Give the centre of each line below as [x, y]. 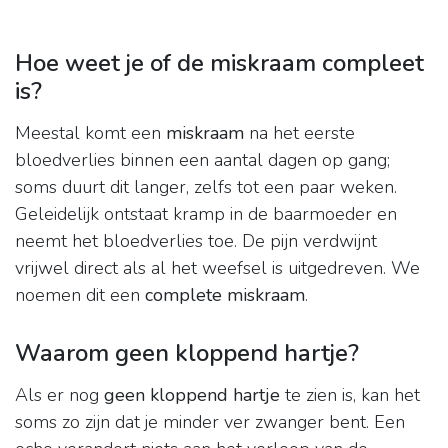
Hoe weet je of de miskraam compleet [219, 63]
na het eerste [299, 133]
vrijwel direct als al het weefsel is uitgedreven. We [217, 268]
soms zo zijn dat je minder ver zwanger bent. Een [210, 422]
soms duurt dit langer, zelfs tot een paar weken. [206, 187]
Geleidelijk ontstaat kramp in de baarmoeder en [206, 214]
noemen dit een [80, 295]
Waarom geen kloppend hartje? [187, 353]
